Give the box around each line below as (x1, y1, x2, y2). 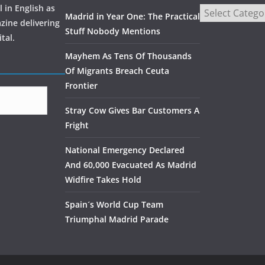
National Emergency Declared (65, 144, 185, 156)
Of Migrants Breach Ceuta (65, 65, 169, 77)
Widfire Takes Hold (65, 174, 141, 186)
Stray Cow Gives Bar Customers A (65, 105, 199, 117)
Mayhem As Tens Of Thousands (65, 50, 192, 62)
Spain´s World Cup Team (65, 199, 163, 211)
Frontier (65, 80, 98, 92)
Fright (65, 119, 89, 131)
